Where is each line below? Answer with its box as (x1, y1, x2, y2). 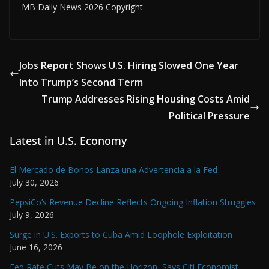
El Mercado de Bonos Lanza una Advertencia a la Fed (10, 163, 217, 175)
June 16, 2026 (10, 241, 62, 253)
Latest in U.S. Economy (10, 133, 127, 148)
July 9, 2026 (10, 208, 54, 220)
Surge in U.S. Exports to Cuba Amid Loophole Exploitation (10, 228, 232, 240)
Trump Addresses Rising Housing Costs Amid (41, 92, 250, 106)
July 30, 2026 (10, 176, 59, 188)
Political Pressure (169, 109, 250, 122)
